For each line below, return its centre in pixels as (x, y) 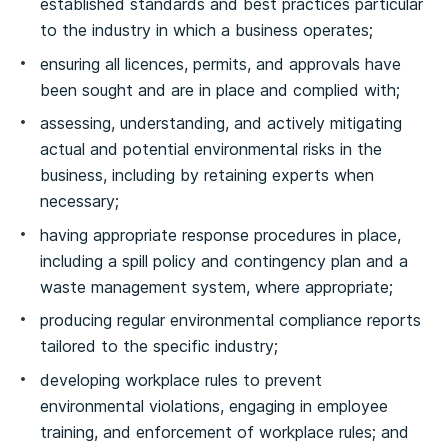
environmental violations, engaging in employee (214, 405)
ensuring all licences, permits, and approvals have (220, 63)
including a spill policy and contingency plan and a (224, 260)
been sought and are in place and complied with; (220, 89)
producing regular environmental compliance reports (230, 320)
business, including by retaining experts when (207, 175)
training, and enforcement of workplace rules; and (224, 431)
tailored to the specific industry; (159, 346)
